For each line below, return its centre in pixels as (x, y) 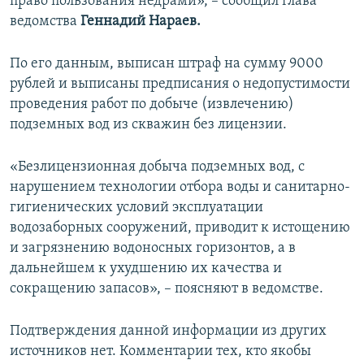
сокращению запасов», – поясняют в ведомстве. (167, 289)
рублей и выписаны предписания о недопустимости (180, 84)
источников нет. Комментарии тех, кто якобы (160, 352)
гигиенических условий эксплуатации (136, 208)
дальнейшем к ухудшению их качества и (146, 269)
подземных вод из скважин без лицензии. (148, 125)
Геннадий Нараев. (141, 22)
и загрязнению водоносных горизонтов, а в (153, 249)
